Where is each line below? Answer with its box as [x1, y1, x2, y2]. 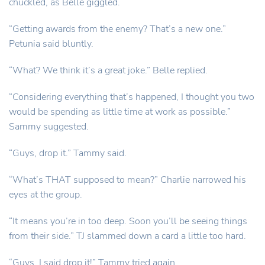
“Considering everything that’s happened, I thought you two [9, 91, 254, 104]
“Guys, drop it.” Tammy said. [9, 147, 127, 160]
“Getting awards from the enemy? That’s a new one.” [9, 22, 226, 35]
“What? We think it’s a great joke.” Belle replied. [9, 64, 208, 77]
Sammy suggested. [9, 120, 89, 133]
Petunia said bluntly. [9, 37, 93, 50]
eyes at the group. [9, 188, 82, 201]
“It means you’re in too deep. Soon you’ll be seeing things [9, 215, 247, 228]
